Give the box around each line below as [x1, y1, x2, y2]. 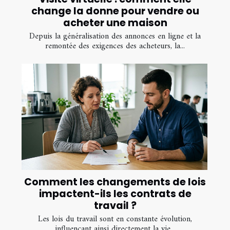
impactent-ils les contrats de [39, 187, 191, 201]
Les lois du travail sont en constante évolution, [38, 212, 192, 227]
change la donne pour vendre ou [31, 4, 199, 18]
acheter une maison [63, 16, 167, 30]
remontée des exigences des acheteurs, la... [45, 39, 185, 54]
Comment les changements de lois [24, 175, 206, 189]
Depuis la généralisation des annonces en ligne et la [29, 29, 201, 44]
